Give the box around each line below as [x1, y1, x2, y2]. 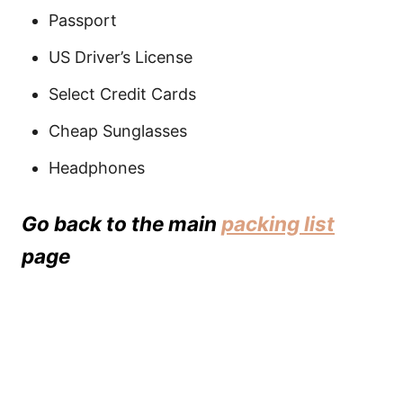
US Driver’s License [49, 48, 193, 67]
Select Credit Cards [49, 85, 196, 103]
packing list [221, 211, 335, 236]
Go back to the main [22, 211, 221, 236]
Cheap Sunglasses [49, 121, 187, 140]
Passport [49, 11, 117, 30]
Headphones [49, 158, 145, 177]
